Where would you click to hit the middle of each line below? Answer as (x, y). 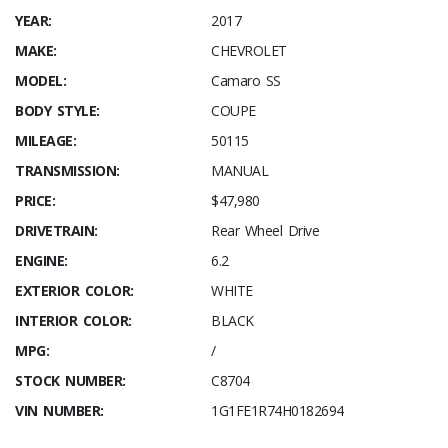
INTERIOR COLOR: (73, 321)
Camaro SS (246, 81)
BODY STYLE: (57, 111)
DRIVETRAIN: (56, 231)
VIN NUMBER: (59, 411)
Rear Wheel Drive (265, 231)
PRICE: (35, 201)
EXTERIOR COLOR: (74, 291)
